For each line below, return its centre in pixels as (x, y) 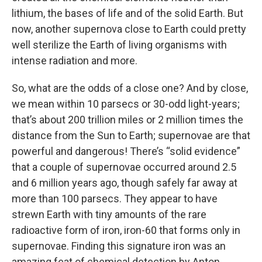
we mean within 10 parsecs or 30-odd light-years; (126, 104)
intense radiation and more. (75, 61)
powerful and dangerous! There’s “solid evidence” (126, 151)
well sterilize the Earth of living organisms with (119, 45)
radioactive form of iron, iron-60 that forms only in (126, 230)
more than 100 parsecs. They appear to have (115, 199)
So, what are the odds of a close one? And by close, (130, 88)
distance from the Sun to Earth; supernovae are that (131, 136)
